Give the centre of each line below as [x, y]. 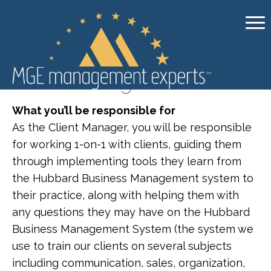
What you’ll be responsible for [94, 110]
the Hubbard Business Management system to [133, 178]
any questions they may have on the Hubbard [131, 212]
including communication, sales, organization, [129, 263]
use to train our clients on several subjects [122, 246]
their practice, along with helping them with [126, 195]
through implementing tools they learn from [127, 161]
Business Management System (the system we [133, 229]
